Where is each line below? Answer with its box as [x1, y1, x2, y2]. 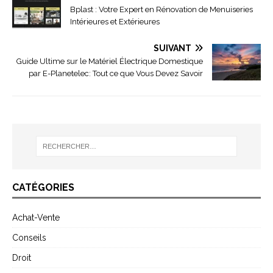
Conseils [12, 232, 46, 243]
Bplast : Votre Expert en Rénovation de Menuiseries [70, 4, 253, 14]
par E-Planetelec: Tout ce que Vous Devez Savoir [29, 68, 203, 78]
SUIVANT [154, 43, 191, 53]
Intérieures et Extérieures [70, 16, 160, 26]
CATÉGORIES [12, 181, 74, 193]
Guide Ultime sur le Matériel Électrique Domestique [16, 56, 203, 66]
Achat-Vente [12, 212, 60, 222]
